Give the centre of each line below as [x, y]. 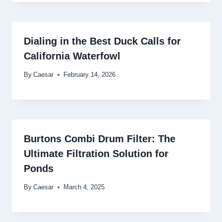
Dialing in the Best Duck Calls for [102, 41]
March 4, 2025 [84, 187]
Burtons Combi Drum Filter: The [100, 139]
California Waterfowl [72, 56]
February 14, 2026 [90, 74]
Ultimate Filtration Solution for [96, 153]
